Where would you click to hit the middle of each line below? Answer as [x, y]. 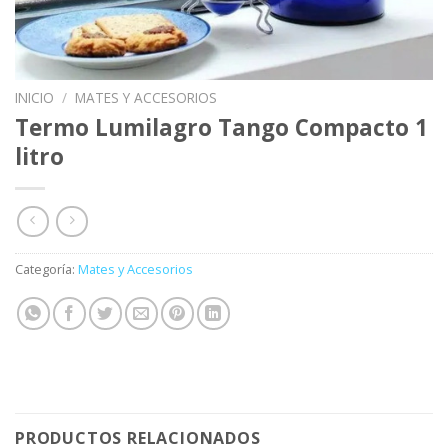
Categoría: [46, 269]
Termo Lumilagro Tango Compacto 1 [221, 127]
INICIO [34, 97]
